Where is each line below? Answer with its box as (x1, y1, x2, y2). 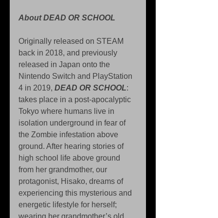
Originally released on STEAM (18, 37, 126, 46)
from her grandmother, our (18, 165, 109, 174)
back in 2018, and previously (18, 49, 119, 57)
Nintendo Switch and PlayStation (18, 72, 134, 81)
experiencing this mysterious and (18, 189, 134, 198)
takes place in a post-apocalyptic (18, 95, 133, 104)
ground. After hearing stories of (18, 142, 126, 151)
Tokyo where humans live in (18, 107, 116, 116)
